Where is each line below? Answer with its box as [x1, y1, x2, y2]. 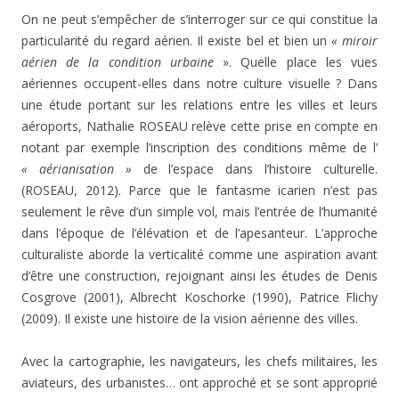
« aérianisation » [21, 159, 132, 177]
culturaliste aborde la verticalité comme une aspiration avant [21, 245, 378, 263]
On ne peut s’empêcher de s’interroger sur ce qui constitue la [21, 10, 378, 28]
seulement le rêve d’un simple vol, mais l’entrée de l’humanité [21, 202, 378, 220]
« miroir [330, 31, 379, 49]
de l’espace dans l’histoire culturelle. [131, 159, 379, 177]
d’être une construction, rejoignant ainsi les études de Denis [21, 266, 378, 284]
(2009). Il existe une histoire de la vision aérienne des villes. [21, 309, 358, 327]
